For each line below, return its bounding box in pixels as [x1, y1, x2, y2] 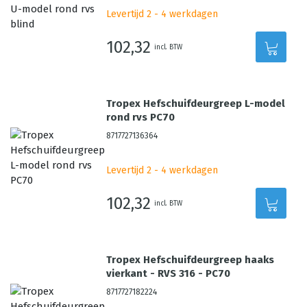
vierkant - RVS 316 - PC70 [106, 267, 231, 280]
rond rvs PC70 [106, 111, 175, 123]
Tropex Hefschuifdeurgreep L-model [106, 97, 286, 110]
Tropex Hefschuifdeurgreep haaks [106, 254, 275, 266]
